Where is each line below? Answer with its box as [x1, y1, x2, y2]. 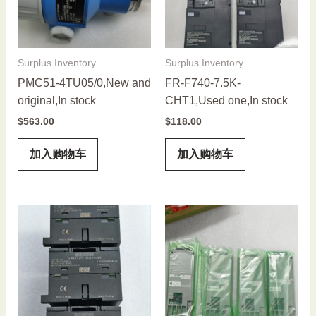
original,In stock [17, 94, 96, 107]
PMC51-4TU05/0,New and [17, 76, 151, 89]
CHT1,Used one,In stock [165, 94, 288, 107]
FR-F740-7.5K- [165, 76, 241, 89]
